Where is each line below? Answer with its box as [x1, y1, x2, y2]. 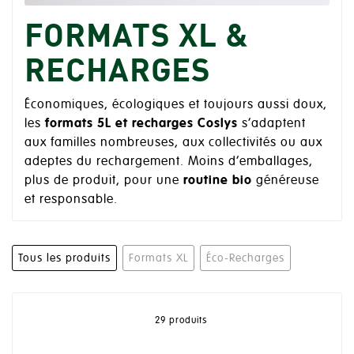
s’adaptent [238, 115, 306, 131]
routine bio [183, 171, 252, 188]
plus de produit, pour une [24, 171, 183, 188]
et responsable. [24, 190, 118, 207]
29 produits [155, 314, 207, 326]
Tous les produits [18, 250, 111, 265]
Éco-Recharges [206, 250, 284, 265]
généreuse [252, 171, 319, 188]
